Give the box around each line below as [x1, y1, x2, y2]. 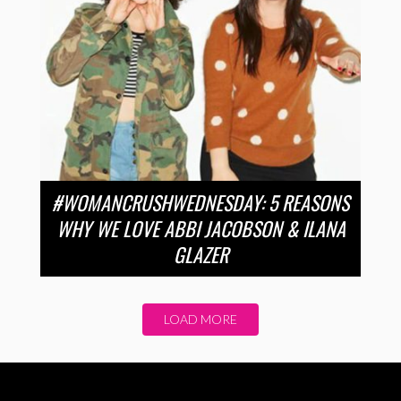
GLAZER [173, 239, 228, 269]
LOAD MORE [164, 311, 237, 327]
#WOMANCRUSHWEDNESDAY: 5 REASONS [52, 187, 349, 217]
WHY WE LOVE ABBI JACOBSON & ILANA [55, 213, 346, 243]
